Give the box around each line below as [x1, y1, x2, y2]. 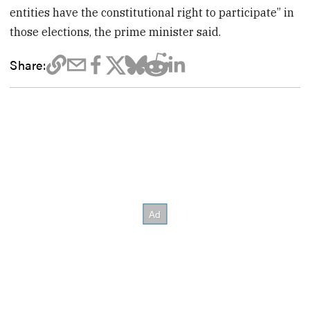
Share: [10, 55, 46, 73]
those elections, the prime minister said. [10, 24, 221, 39]
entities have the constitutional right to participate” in [10, 5, 295, 19]
